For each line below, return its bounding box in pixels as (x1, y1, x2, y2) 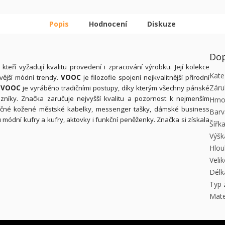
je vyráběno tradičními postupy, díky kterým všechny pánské (21, 83, 210, 93)
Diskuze (147, 19, 176, 29)
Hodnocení (89, 19, 127, 29)
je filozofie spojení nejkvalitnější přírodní (80, 73, 210, 82)
